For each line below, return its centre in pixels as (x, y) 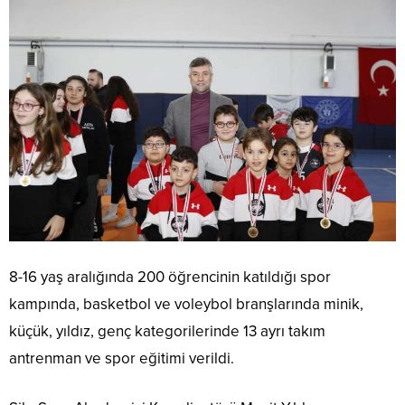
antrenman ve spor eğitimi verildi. (122, 359)
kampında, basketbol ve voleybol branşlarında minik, (186, 305)
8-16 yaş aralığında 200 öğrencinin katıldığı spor (170, 278)
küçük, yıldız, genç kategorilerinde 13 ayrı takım (167, 332)
